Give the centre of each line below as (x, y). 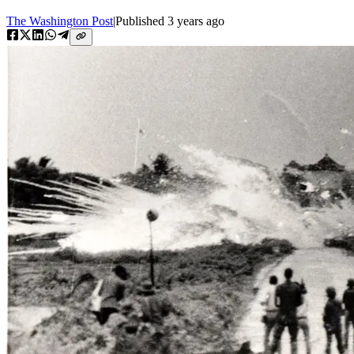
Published (141, 21)
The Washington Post (60, 21)
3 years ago (196, 21)
